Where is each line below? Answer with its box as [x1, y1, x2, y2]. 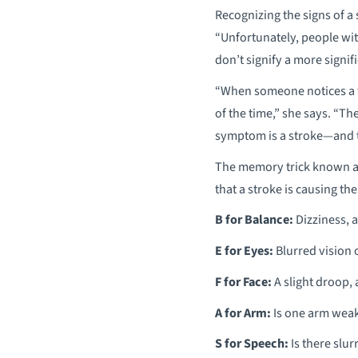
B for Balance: [214, 210, 293, 229]
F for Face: [214, 272, 272, 291]
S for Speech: [214, 334, 288, 353]
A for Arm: [214, 303, 271, 322]
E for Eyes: [214, 241, 273, 261]
